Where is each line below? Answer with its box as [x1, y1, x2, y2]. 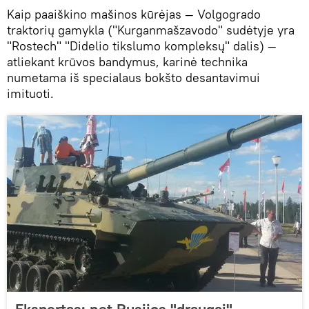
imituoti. [7, 85, 54, 101]
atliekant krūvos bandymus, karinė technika [7, 53, 248, 70]
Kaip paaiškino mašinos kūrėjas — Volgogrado [7, 6, 261, 22]
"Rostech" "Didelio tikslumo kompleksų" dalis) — [7, 37, 277, 54]
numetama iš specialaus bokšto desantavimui [7, 69, 260, 86]
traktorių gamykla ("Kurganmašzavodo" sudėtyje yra [7, 21, 295, 38]
